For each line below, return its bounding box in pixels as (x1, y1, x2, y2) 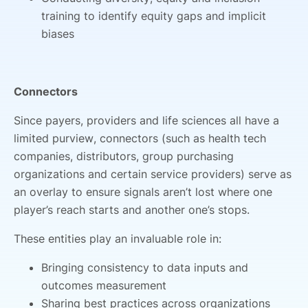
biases (41, 26, 74, 41)
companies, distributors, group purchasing (14, 148, 234, 163)
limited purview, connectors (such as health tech (14, 131, 266, 145)
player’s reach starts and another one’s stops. (14, 202, 250, 217)
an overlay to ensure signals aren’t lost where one (14, 184, 272, 199)
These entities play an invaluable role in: (14, 231, 221, 245)
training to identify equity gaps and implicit (41, 8, 266, 23)
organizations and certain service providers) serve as (14, 166, 291, 181)
